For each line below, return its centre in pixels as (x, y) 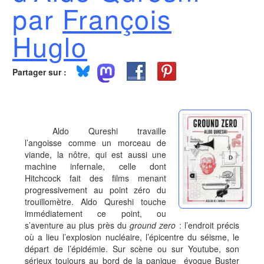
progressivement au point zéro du (96, 190)
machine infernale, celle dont (96, 166)
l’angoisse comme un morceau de (96, 143)
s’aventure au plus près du (77, 225)
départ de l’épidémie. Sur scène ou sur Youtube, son (132, 249)
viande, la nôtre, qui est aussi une (96, 154)
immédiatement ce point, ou (96, 213)
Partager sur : (39, 72)
